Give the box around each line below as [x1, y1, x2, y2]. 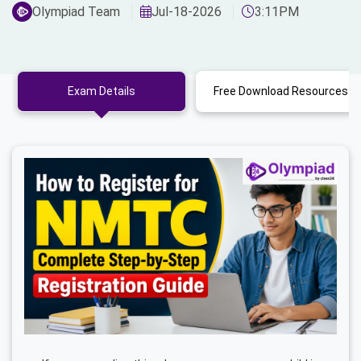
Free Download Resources [291, 85, 348, 98]
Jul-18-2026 [151, 3, 222, 19]
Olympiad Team [32, 3, 120, 19]
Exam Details [68, 85, 135, 98]
